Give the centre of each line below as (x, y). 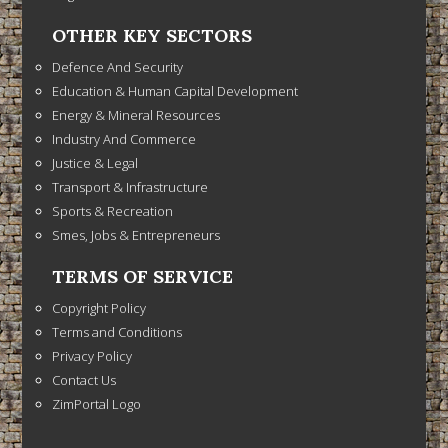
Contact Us (84, 379)
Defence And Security (118, 66)
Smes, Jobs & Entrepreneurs (136, 234)
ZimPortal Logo (97, 403)
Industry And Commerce (124, 138)
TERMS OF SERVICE (143, 276)
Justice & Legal (95, 162)
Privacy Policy (92, 355)
